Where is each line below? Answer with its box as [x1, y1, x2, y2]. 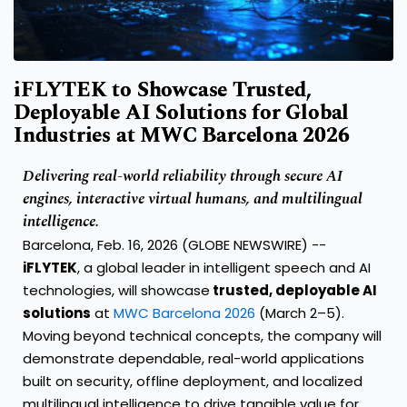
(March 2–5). [255, 303, 344, 323]
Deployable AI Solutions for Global [14, 97, 350, 130]
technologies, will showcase [23, 281, 210, 301]
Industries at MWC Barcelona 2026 [14, 120, 350, 153]
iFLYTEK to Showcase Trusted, [14, 74, 312, 107]
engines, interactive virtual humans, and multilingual [23, 187, 362, 212]
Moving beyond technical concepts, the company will [23, 326, 382, 346]
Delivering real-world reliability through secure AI [23, 164, 342, 189]
